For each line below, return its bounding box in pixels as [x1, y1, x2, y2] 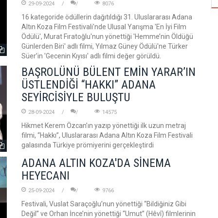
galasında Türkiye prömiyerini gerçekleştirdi [21, 141, 154, 149]
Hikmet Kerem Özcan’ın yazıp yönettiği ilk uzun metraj [21, 122, 186, 129]
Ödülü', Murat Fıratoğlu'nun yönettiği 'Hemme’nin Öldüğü [21, 33, 193, 40]
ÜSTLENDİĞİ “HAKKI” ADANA [21, 78, 156, 91]
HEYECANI [21, 169, 70, 182]
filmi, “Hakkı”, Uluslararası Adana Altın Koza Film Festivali [21, 131, 193, 139]
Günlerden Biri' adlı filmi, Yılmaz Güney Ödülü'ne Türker [21, 42, 188, 50]
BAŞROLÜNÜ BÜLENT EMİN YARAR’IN [21, 65, 196, 79]
